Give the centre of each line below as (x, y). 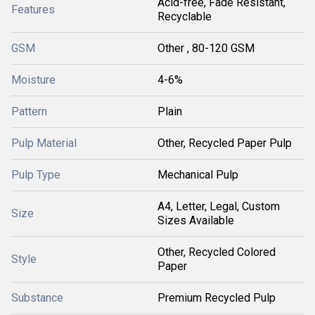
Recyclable (185, 16)
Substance (37, 297)
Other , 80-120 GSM (206, 48)
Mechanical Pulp (198, 174)
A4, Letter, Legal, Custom (219, 206)
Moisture (33, 79)
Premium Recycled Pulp (217, 297)
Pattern (29, 111)
